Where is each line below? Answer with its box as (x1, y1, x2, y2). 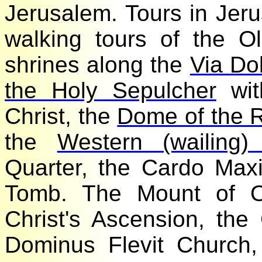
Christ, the (14, 104, 127, 129)
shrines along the (14, 52, 199, 77)
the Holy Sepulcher (14, 78, 226, 103)
